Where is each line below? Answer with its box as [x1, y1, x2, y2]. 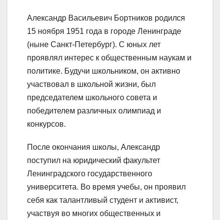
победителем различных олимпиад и [27, 107, 161, 115]
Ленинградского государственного [27, 169, 152, 178]
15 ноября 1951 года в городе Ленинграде [27, 27, 181, 36]
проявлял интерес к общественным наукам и [27, 54, 192, 62]
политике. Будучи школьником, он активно [27, 67, 180, 76]
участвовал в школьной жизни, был [27, 80, 156, 89]
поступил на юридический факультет [27, 156, 160, 165]
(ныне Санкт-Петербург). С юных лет [27, 40, 161, 49]
